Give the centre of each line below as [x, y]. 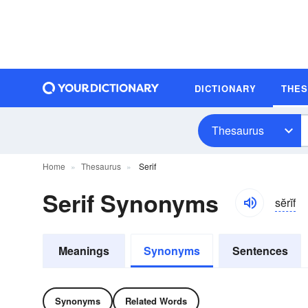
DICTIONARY [225, 88]
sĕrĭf [285, 202]
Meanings [84, 251]
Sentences [260, 251]
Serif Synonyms [131, 203]
